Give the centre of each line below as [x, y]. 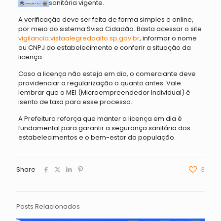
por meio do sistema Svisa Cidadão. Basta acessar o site [110, 29]
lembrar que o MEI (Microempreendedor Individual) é [104, 92]
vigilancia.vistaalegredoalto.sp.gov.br [79, 38]
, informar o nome [168, 38]
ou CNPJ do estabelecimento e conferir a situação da [104, 48]
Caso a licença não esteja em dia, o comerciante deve [107, 74]
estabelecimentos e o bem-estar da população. [97, 137]
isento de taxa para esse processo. [75, 102]
